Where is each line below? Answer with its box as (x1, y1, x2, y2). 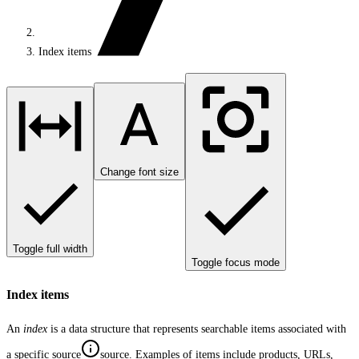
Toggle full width (13, 243, 87, 255)
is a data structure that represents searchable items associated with (47, 322, 346, 335)
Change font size (100, 166, 179, 178)
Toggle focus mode (192, 256, 280, 268)
